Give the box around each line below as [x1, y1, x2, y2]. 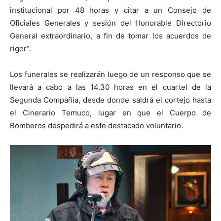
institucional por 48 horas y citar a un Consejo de [10, 5, 211, 15]
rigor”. [10, 43, 31, 53]
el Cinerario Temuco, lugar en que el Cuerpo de [10, 108, 211, 117]
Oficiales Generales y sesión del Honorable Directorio [10, 18, 211, 28]
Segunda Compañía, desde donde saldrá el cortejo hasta [10, 95, 211, 105]
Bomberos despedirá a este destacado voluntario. [10, 120, 183, 130]
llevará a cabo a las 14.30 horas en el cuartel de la [10, 82, 211, 92]
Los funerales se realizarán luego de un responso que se [10, 69, 211, 79]
